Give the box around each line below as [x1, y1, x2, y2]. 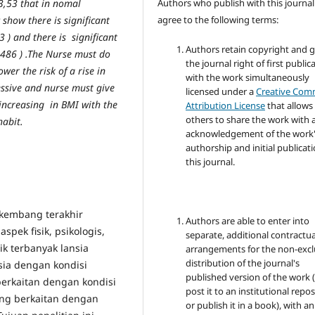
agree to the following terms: [157, 13, 279, 27]
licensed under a [186, 85, 257, 98]
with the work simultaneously [186, 71, 310, 84]
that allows [265, 99, 314, 112]
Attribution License [186, 99, 266, 112]
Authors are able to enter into [186, 214, 310, 228]
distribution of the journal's [186, 257, 300, 270]
